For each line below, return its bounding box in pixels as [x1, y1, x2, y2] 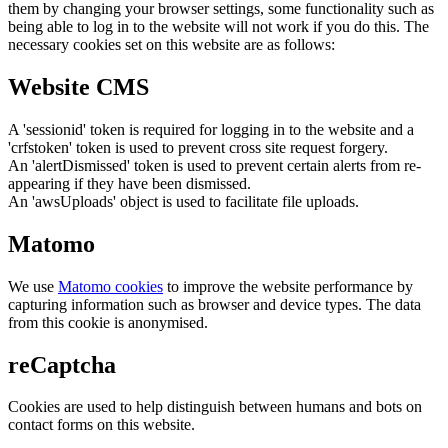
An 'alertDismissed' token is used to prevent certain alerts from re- [8, 156, 421, 174]
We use [8, 277, 58, 295]
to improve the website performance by [163, 277, 413, 295]
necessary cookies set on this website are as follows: [8, 36, 335, 54]
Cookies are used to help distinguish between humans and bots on [8, 398, 422, 416]
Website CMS [8, 73, 149, 100]
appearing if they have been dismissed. [8, 174, 251, 192]
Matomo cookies [58, 277, 163, 295]
